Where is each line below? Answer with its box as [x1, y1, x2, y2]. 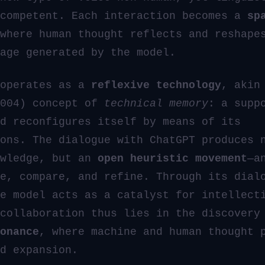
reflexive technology [91, 79, 221, 91]
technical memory [104, 97, 208, 109]
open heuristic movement [98, 152, 247, 164]
